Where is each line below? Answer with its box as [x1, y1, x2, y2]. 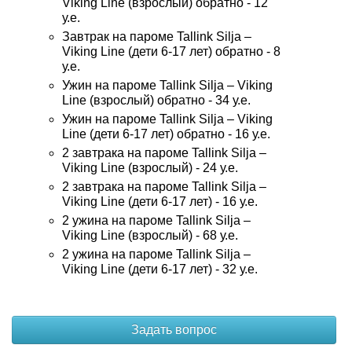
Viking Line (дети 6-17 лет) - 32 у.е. [62, 262, 258, 276]
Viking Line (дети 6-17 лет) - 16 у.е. [62, 195, 258, 208]
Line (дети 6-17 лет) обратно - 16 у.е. [62, 127, 270, 141]
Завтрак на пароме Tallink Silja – [62, 30, 251, 43]
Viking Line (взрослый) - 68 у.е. [62, 229, 238, 242]
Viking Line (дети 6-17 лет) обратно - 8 [62, 45, 280, 58]
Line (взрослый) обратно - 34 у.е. [62, 93, 251, 107]
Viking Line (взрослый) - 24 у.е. [62, 161, 238, 174]
